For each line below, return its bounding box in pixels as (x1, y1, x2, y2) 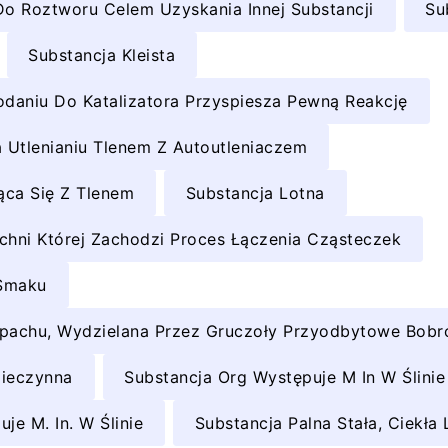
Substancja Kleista (28, 44, 176, 65)
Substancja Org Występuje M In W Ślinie (124, 366, 446, 387)
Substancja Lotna (185, 182, 325, 203)
